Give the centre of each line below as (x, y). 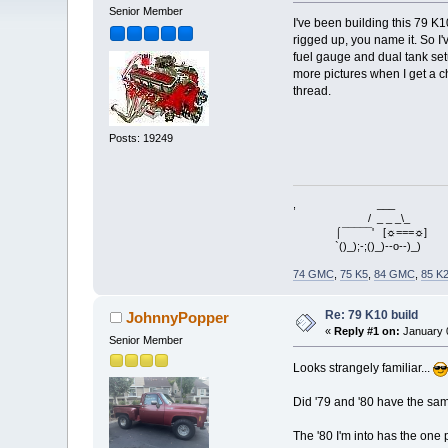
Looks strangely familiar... (362, 367)
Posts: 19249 (141, 137)
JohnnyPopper (177, 317)
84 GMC (394, 273)
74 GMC (313, 273)
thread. (311, 91)
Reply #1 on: (367, 330)
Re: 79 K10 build (372, 314)
